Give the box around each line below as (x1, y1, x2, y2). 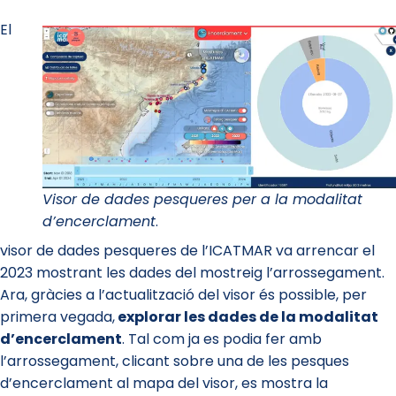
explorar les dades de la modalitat (115, 307, 378, 328)
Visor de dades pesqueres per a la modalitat (42, 189, 362, 210)
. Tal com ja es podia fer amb (122, 329, 322, 350)
